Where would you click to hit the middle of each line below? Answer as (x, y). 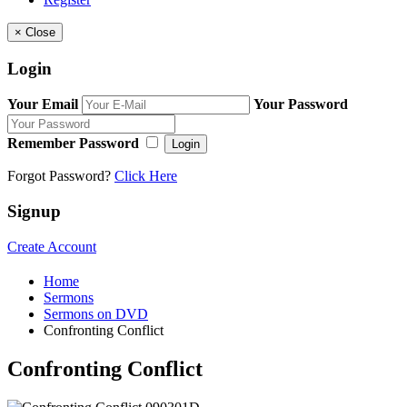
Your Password (301, 104)
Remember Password (73, 144)
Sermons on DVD (96, 313)
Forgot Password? (61, 176)
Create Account (52, 246)
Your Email (43, 104)
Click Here (146, 176)
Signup (34, 212)
